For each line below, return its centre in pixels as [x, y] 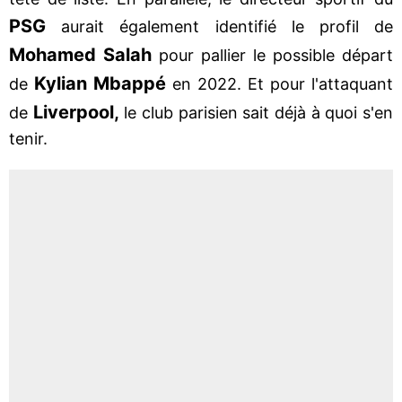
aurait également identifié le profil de [219, 26]
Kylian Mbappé [100, 83]
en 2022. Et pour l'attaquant [280, 83]
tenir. [31, 138]
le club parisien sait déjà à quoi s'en [256, 112]
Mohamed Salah [80, 54]
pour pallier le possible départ [272, 55]
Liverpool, [76, 112]
